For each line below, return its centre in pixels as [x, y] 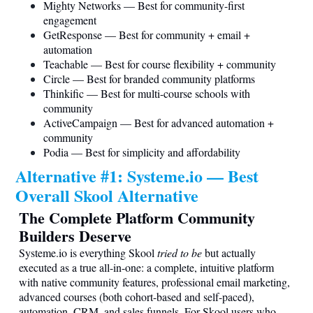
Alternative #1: [71, 176]
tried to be [180, 253]
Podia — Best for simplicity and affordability [142, 152]
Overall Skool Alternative [107, 195]
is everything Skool [112, 253]
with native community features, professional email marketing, [154, 282]
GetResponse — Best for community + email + [147, 35]
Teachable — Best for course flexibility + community [160, 64]
